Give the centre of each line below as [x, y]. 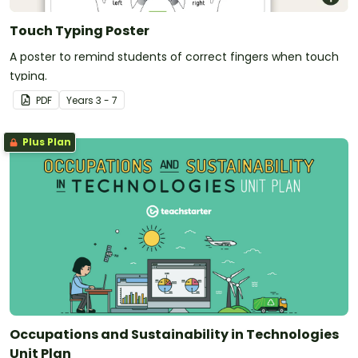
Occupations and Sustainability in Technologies [174, 335]
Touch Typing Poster [80, 31]
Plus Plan [46, 142]
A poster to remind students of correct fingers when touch [174, 57]
